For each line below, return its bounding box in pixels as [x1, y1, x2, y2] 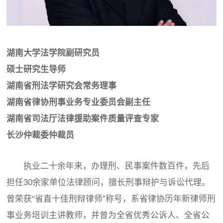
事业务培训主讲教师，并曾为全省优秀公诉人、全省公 [6, 211, 210, 221]
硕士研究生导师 [6, 65, 66, 75]
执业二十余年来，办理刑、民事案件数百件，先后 [23, 161, 210, 171]
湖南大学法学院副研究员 [6, 48, 100, 58]
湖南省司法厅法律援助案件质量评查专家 [6, 114, 159, 124]
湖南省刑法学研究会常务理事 [6, 81, 117, 91]
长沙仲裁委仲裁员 [6, 130, 75, 140]
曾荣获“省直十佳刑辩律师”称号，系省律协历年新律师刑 [6, 194, 216, 204]
